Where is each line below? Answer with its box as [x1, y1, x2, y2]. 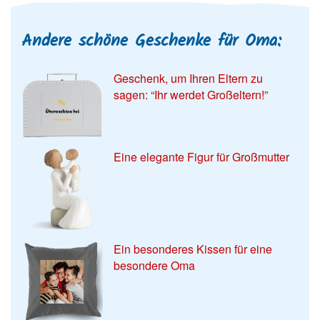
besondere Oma [114, 257, 196, 274]
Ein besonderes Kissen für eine [114, 241, 273, 258]
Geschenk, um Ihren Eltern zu [114, 70, 264, 87]
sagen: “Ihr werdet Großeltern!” [114, 86, 269, 104]
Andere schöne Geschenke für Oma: [21, 29, 281, 56]
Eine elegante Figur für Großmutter [114, 148, 290, 165]
